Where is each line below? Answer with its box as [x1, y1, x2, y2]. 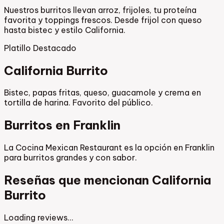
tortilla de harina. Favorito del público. [4, 97, 153, 108]
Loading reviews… [4, 212, 73, 223]
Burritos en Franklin [4, 117, 120, 133]
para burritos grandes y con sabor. [4, 152, 137, 163]
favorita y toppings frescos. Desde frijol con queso [4, 14, 202, 25]
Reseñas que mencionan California [4, 172, 211, 188]
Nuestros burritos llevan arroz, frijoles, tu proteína [4, 4, 196, 15]
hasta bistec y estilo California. [4, 24, 125, 35]
